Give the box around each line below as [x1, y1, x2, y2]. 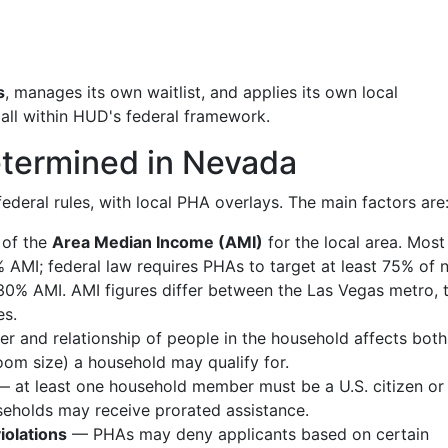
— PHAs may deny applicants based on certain [67, 424, 429, 444]
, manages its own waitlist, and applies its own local [5, 82, 398, 102]
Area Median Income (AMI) [52, 232, 263, 252]
